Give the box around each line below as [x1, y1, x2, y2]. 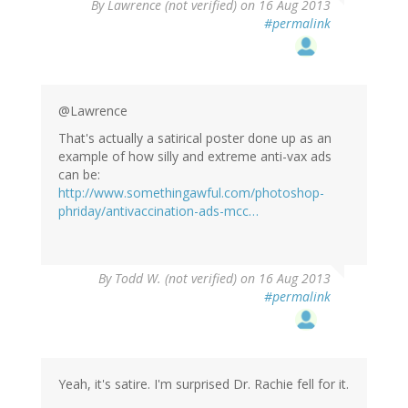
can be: [58, 166, 100, 184]
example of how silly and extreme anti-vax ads [58, 148, 331, 166]
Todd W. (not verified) [115, 270, 237, 288]
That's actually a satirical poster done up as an [58, 129, 331, 148]
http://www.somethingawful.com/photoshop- [58, 184, 324, 202]
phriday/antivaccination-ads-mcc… [58, 202, 259, 220]
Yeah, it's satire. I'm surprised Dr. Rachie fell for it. [58, 375, 349, 393]
